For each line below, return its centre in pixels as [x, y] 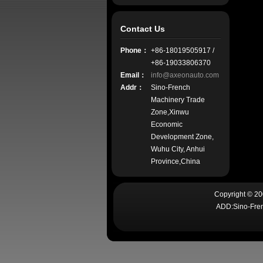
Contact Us [143, 29]
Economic [167, 124]
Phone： [134, 50]
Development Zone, [182, 137]
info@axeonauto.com [185, 75]
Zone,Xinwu [170, 112]
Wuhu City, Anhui [178, 149]
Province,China [176, 161]
